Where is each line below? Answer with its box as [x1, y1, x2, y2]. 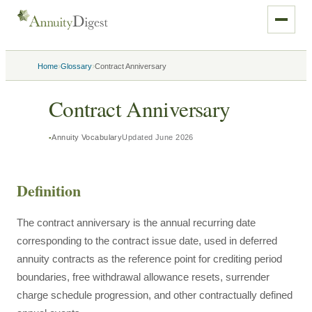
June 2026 [155, 133, 194, 141]
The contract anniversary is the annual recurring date [17, 217, 256, 228]
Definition [17, 179, 81, 202]
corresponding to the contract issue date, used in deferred [17, 235, 277, 247]
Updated [122, 133, 155, 141]
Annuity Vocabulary [52, 133, 123, 141]
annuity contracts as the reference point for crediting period [17, 253, 282, 265]
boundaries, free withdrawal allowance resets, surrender [17, 271, 270, 283]
